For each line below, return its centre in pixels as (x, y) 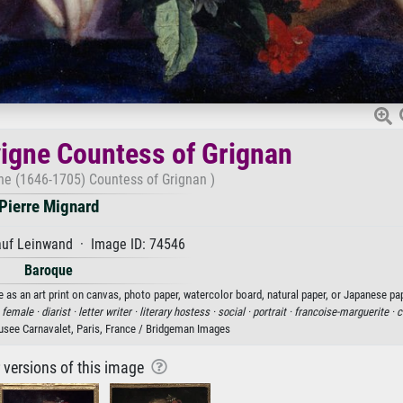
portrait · (273, 311)
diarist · (59, 311)
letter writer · (108, 311)
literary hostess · (178, 311)
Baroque (49, 270)
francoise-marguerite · (345, 311)
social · (235, 311)
